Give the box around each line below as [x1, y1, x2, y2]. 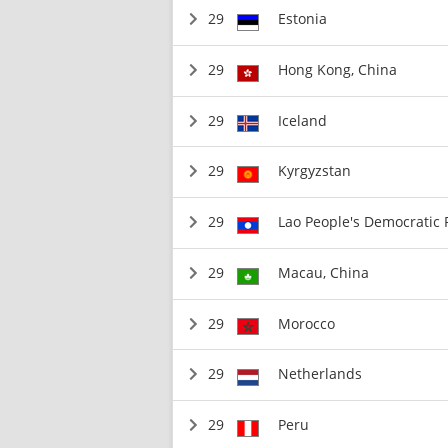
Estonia [277, 9, 327, 28]
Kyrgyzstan [277, 161, 351, 181]
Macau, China [277, 262, 369, 282]
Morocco [277, 313, 335, 333]
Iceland [277, 110, 327, 130]
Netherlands [277, 364, 362, 384]
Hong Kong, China [277, 59, 397, 79]
